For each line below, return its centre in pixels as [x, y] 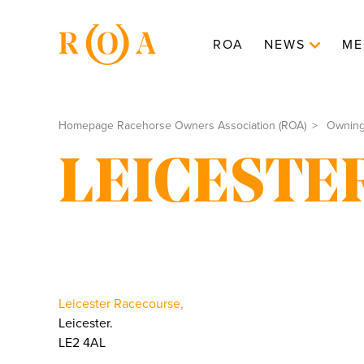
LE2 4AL [82, 343]
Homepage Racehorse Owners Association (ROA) [182, 126]
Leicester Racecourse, [121, 304]
